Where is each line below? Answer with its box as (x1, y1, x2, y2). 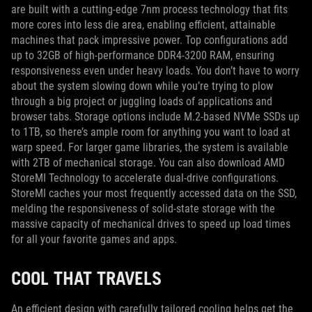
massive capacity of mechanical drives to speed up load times (11, 217, 290, 231)
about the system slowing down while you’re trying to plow (11, 79, 273, 93)
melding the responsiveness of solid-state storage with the (11, 202, 275, 216)
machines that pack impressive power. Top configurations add (11, 33, 288, 47)
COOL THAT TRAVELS (11, 267, 162, 290)
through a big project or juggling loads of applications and (11, 95, 272, 109)
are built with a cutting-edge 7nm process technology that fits (11, 3, 288, 17)
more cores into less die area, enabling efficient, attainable (11, 18, 276, 32)
